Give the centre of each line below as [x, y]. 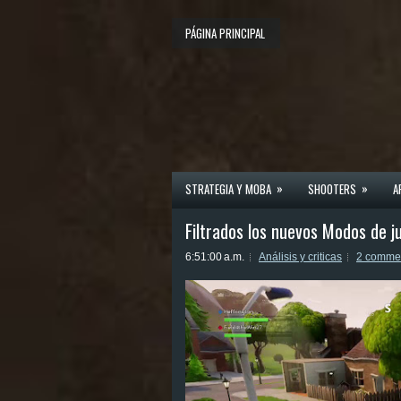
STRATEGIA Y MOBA [228, 189]
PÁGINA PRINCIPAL [225, 33]
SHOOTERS [332, 189]
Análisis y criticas [300, 257]
